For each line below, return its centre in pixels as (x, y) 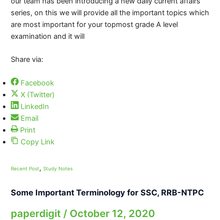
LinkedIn (35, 106)
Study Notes (58, 168)
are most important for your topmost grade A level (94, 25)
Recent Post (25, 168)
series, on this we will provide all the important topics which (110, 13)
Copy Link (37, 142)
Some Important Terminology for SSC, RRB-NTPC (107, 193)
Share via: (27, 60)
